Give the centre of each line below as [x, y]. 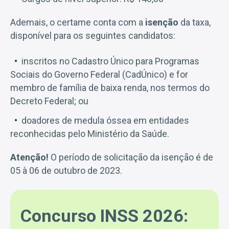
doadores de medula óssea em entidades [105, 120]
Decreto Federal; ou [49, 101]
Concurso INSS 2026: [104, 215]
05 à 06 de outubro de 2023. [66, 170]
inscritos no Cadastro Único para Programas [110, 61]
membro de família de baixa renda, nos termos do [110, 87]
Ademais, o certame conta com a [78, 22]
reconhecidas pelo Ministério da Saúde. [90, 133]
